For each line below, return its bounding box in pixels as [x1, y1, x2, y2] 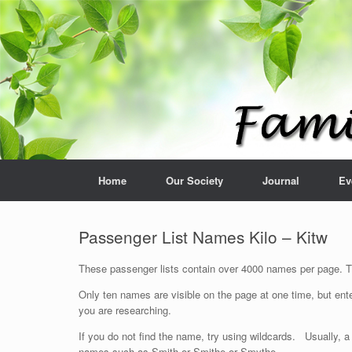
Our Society [166, 173, 223, 188]
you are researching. [79, 302, 171, 317]
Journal [262, 173, 299, 188]
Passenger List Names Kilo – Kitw [79, 225, 328, 248]
